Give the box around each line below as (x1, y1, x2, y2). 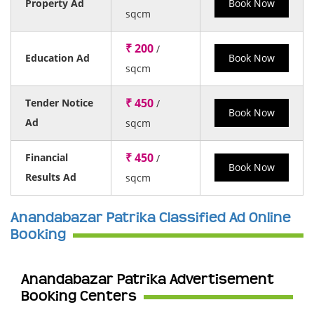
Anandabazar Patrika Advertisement (21, 271, 274, 288)
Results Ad (25, 170, 76, 184)
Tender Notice (25, 96, 93, 109)
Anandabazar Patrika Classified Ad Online (11, 210, 291, 226)
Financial (25, 151, 68, 164)
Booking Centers (21, 288, 137, 305)
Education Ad (25, 51, 90, 64)
